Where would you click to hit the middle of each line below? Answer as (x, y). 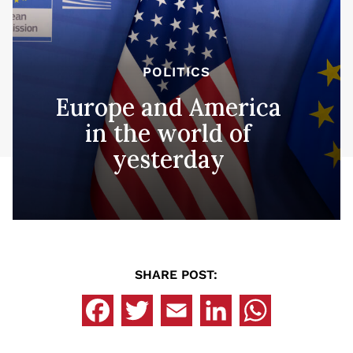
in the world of (169, 133)
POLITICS (176, 71)
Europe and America (169, 107)
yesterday (169, 159)
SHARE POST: (176, 274)
